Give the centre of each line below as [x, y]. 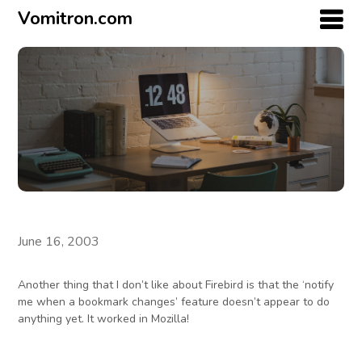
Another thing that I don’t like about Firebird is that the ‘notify [176, 285]
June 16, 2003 [59, 242]
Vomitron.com [76, 19]
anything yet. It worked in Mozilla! [104, 319]
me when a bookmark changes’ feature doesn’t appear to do [174, 302]
